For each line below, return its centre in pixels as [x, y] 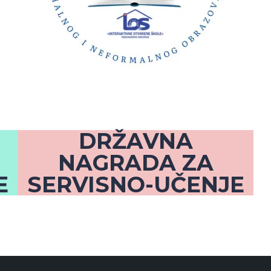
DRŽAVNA [135, 141]
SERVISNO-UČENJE [135, 185]
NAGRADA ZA [135, 163]
